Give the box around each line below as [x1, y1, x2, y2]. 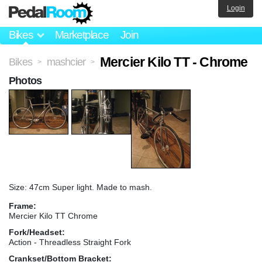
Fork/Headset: [9, 227, 65, 237]
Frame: [9, 201, 36, 211]
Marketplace [54, 29, 109, 42]
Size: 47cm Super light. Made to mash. [9, 182, 152, 192]
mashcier [46, 56, 86, 68]
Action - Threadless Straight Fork [9, 237, 131, 247]
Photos [9, 74, 42, 87]
